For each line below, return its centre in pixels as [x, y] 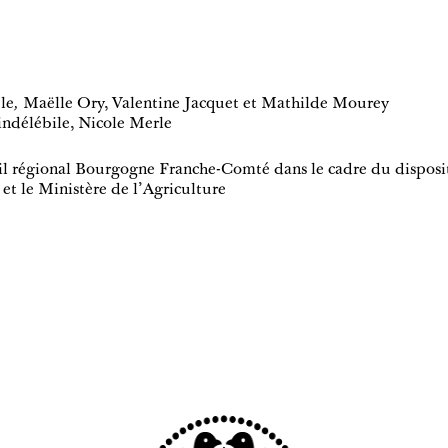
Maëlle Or [60, 104]
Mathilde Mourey [325, 104]
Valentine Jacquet [175, 104]
